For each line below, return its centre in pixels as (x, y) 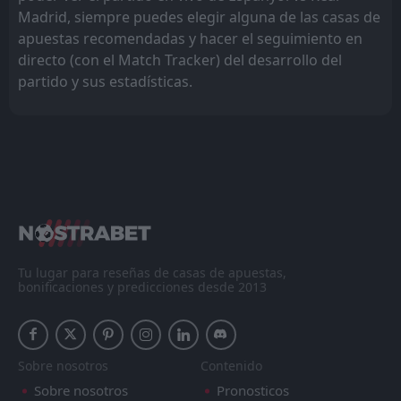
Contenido (231, 366)
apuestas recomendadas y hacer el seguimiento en (190, 38)
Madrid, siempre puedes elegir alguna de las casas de (199, 17)
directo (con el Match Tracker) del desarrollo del (180, 60)
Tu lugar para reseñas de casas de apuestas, (152, 273)
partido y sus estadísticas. (105, 81)
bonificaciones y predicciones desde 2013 (142, 287)
